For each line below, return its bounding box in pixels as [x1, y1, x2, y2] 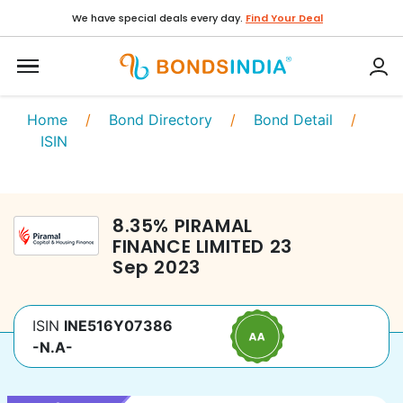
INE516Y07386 [64, 317, 173, 335]
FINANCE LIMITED [112, 234, 265, 259]
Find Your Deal [246, 11, 323, 25]
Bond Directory [109, 111, 212, 129]
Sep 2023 [112, 255, 201, 280]
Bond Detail [254, 111, 333, 129]
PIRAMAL [174, 213, 253, 238]
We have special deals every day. [72, 11, 243, 25]
